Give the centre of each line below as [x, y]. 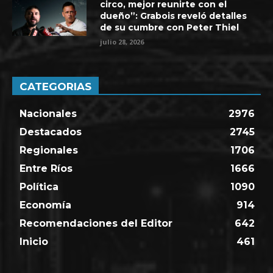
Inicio [34, 241]
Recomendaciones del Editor [96, 223]
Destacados [51, 132]
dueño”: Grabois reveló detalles [174, 16]
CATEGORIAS [55, 86]
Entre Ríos [46, 168]
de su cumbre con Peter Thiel [170, 27]
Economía [45, 205]
